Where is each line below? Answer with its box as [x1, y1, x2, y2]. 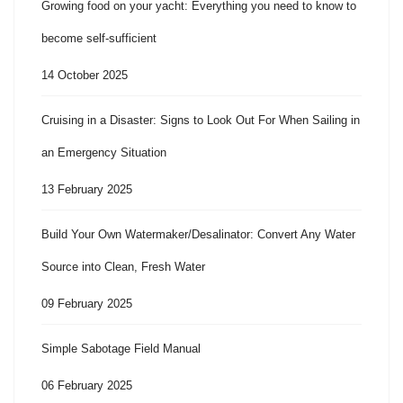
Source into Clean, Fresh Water [41, 259, 205, 273]
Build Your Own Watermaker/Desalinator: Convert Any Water [41, 227, 355, 241]
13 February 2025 [41, 182, 132, 196]
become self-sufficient [41, 31, 157, 45]
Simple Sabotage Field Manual [41, 341, 201, 355]
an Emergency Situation [41, 145, 166, 159]
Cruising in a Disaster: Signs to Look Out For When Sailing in [41, 112, 360, 127]
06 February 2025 [41, 378, 132, 392]
